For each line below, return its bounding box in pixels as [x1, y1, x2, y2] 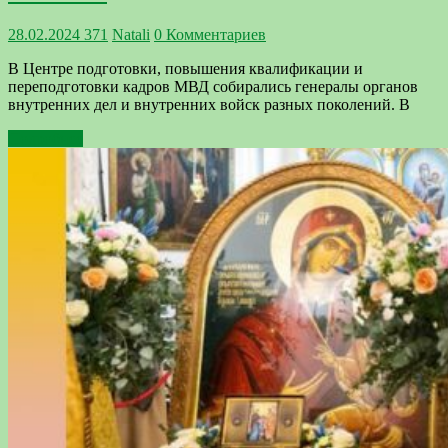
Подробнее [8, 130, 83, 148]
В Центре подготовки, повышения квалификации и [8, 60, 363, 78]
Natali [112, 26, 150, 44]
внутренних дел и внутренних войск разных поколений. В [8, 96, 410, 114]
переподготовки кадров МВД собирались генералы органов [8, 78, 418, 96]
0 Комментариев [154, 26, 266, 44]
